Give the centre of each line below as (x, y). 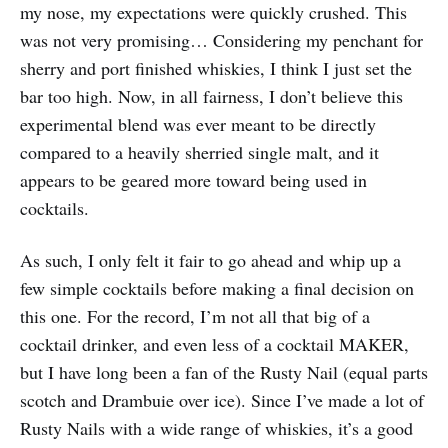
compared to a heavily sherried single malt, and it (199, 152)
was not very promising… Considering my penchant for (221, 40)
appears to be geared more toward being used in (193, 180)
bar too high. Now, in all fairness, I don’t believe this (211, 96)
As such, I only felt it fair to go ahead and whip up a (210, 260)
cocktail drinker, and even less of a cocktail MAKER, (214, 344)
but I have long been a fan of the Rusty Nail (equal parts (224, 372)
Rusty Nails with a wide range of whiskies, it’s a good (216, 428)
